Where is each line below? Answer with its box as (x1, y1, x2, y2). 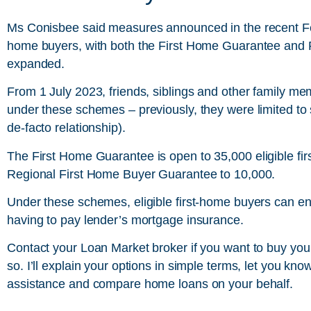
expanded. (7, 56, 65, 71)
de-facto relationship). (7, 121, 126, 135)
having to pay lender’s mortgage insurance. (7, 213, 244, 228)
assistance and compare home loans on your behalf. (7, 277, 294, 292)
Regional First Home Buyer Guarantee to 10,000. (7, 167, 276, 181)
